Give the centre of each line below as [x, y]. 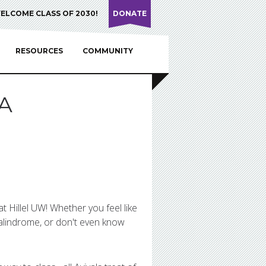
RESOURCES [39, 51]
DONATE [129, 13]
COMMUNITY [107, 51]
